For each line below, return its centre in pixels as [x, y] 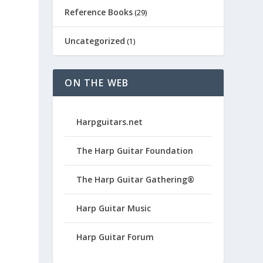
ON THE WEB [97, 83]
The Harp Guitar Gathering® [136, 179]
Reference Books [99, 12]
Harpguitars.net [110, 122]
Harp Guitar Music [114, 208]
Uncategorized [95, 41]
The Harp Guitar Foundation [135, 151]
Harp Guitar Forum [115, 237]
